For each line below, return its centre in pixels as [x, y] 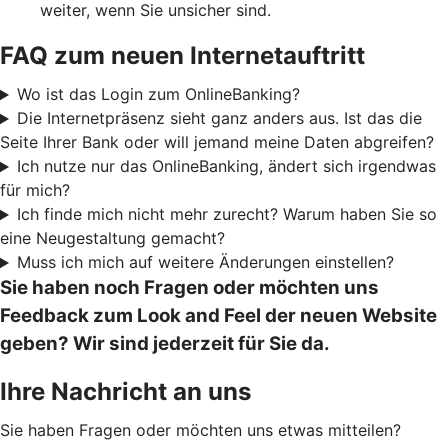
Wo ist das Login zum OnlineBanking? [158, 94]
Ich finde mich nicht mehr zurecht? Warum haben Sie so [226, 214]
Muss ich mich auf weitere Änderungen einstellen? [205, 262]
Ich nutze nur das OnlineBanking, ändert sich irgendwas [226, 166]
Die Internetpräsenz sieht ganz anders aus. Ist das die [219, 118]
